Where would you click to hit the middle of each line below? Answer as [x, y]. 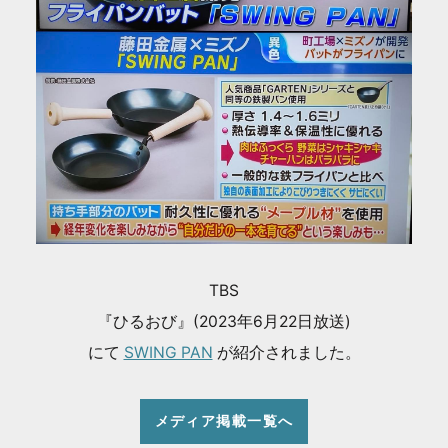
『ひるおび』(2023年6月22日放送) [224, 322]
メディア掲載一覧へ [224, 421]
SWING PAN [168, 353]
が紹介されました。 [286, 353]
